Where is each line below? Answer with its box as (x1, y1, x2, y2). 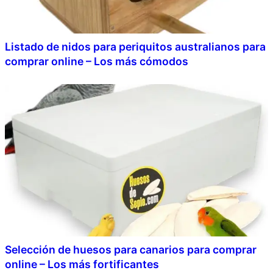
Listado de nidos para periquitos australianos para (5, 40, 266, 53)
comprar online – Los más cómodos (5, 54, 188, 68)
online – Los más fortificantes (5, 257, 159, 271)
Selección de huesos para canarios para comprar (5, 243, 257, 256)
